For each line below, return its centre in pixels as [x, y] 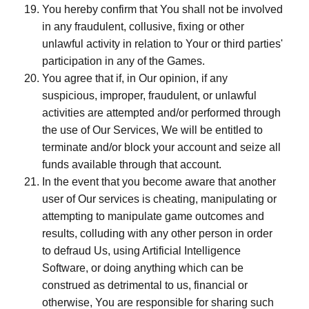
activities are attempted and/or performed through [161, 113]
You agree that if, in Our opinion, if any [135, 78]
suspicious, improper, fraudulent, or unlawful [149, 96]
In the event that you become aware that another [159, 182]
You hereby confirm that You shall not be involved [162, 9]
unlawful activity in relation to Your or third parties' [162, 44]
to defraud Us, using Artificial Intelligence [141, 251]
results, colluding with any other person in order [157, 233]
